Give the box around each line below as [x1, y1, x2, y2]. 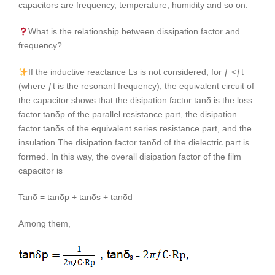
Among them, [18, 219, 71, 229]
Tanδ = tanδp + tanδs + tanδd [18, 192, 133, 203]
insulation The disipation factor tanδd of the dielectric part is [18, 137, 249, 148]
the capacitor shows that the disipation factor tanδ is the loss [18, 95, 252, 106]
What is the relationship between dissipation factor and [28, 26, 240, 37]
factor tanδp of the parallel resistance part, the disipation [18, 109, 237, 120]
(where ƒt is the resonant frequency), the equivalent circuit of [18, 81, 254, 91]
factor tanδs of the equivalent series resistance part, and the [18, 123, 252, 134]
